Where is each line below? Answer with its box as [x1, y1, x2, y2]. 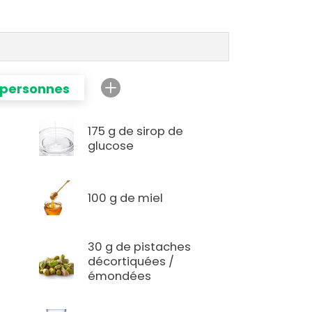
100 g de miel [88, 189, 164, 206]
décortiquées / [88, 253, 175, 270]
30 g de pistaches [88, 239, 192, 256]
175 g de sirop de [88, 123, 184, 140]
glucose [88, 138, 134, 155]
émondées [88, 268, 152, 285]
